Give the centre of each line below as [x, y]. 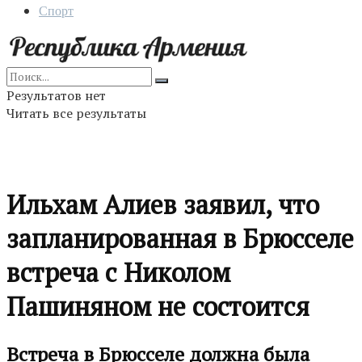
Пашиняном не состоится [158, 307]
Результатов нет [56, 95]
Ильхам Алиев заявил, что [163, 205]
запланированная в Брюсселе [180, 239]
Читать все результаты [76, 113]
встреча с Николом [118, 273]
